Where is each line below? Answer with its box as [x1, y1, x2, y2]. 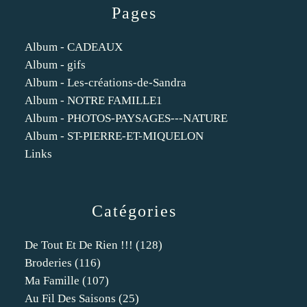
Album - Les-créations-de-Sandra [25, 76, 186, 89]
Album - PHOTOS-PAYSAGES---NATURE [25, 112, 228, 125]
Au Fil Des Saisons [25, 292, 116, 305]
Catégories [92, 202, 177, 220]
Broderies [25, 256, 72, 269]
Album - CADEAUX [25, 40, 123, 53]
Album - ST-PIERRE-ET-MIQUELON [25, 130, 204, 143]
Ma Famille [25, 274, 79, 287]
